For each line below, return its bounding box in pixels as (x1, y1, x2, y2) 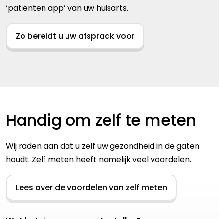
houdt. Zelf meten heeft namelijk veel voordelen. (6, 154, 191, 166)
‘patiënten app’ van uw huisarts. (6, 2, 128, 14)
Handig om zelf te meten (6, 109, 196, 131)
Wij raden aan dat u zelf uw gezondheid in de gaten (6, 140, 199, 152)
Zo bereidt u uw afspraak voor (16, 30, 134, 42)
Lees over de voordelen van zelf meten (16, 182, 167, 194)
